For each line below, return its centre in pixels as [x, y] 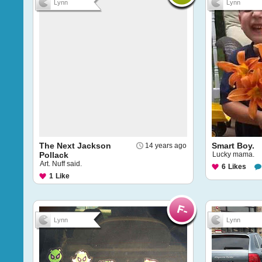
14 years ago [166, 146]
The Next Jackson [75, 146]
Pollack [54, 155]
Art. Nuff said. [61, 164]
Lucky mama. [233, 154]
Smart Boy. [233, 146]
